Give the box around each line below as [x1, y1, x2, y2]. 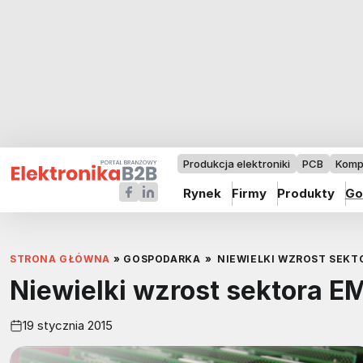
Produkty [276, 186, 335, 201]
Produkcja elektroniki [183, 157, 291, 170]
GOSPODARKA [123, 253, 201, 265]
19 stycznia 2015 [23, 317, 113, 333]
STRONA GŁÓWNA [10, 253, 110, 265]
